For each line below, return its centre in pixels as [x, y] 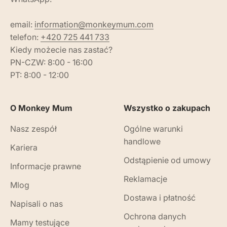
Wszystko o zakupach [167, 108]
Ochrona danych [155, 217]
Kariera [24, 148]
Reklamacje [145, 179]
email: [22, 25]
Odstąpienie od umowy [167, 160]
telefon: [25, 37]
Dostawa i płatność [160, 198]
